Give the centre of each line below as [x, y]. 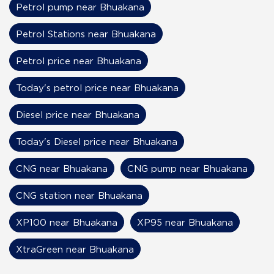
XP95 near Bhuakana [185, 222]
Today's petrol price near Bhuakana [97, 88]
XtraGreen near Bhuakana [75, 249]
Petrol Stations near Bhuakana [86, 34]
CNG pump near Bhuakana [187, 168]
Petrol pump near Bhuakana [80, 7]
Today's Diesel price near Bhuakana [97, 142]
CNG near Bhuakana [62, 168]
